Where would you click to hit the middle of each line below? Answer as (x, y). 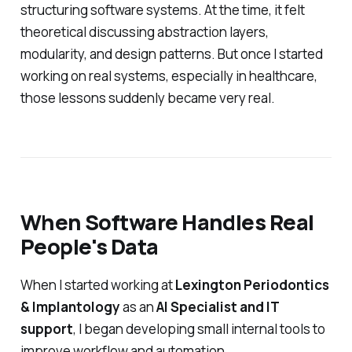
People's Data (89, 246)
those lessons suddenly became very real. (147, 98)
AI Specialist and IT (217, 307)
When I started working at (97, 285)
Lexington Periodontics (252, 285)
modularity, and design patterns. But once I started (171, 54)
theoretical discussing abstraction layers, (144, 32)
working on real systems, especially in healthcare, (169, 76)
